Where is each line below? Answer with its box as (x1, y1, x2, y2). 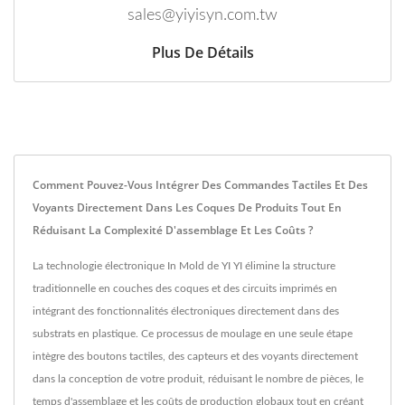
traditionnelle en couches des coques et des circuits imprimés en (33, 283, 337, 295)
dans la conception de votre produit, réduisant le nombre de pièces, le (33, 373, 363, 385)
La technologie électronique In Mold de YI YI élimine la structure (33, 260, 335, 272)
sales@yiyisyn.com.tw (127, 7, 278, 24)
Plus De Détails (151, 42, 254, 63)
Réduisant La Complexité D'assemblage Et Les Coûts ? (33, 222, 313, 239)
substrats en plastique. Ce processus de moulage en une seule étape (33, 328, 353, 340)
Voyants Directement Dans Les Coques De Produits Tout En (33, 200, 342, 216)
